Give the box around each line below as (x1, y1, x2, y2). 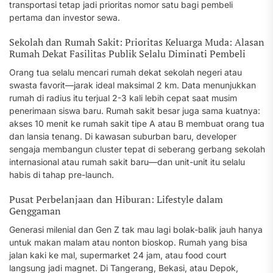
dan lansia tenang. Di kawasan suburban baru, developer (9, 131, 236, 141)
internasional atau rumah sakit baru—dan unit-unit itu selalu (9, 157, 245, 167)
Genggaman (9, 204, 61, 218)
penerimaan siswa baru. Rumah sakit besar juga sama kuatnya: (9, 105, 260, 116)
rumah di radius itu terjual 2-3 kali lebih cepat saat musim (9, 93, 237, 103)
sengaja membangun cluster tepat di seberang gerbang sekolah (9, 144, 265, 154)
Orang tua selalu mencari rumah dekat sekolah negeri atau (9, 67, 242, 77)
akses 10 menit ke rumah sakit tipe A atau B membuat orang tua (9, 118, 264, 129)
